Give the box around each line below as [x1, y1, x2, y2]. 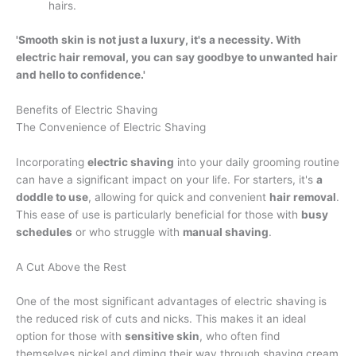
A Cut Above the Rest [16, 260, 126, 273]
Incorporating [16, 155, 87, 168]
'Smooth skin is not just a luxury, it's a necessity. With [16, 33, 301, 46]
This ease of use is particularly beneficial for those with [16, 207, 301, 221]
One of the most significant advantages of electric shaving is [16, 295, 327, 308]
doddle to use [16, 190, 88, 203]
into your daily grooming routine [174, 155, 339, 168]
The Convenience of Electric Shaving [16, 120, 206, 133]
